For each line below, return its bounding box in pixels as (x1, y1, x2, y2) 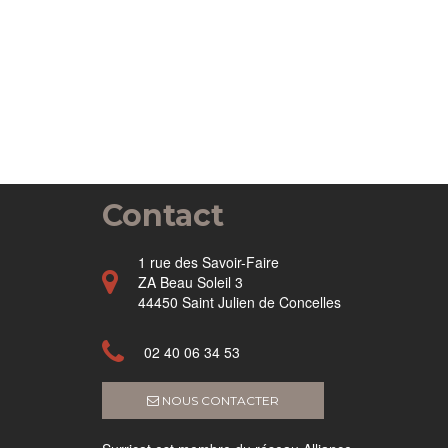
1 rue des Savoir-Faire (138, 251, 279, 272)
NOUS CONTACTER (159, 392, 279, 408)
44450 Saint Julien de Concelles (138, 291, 341, 312)
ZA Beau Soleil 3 (138, 271, 243, 292)
